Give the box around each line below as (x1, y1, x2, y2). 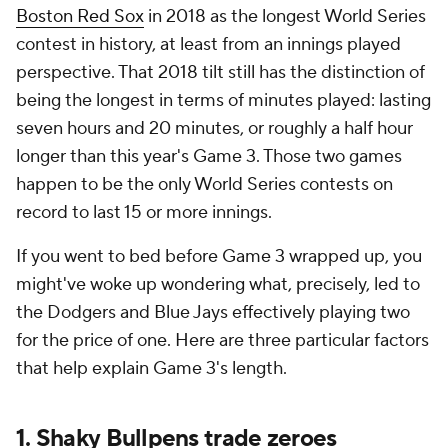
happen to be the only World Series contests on (16, 173, 393, 196)
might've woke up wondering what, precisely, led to (16, 273, 420, 296)
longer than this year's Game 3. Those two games (16, 145, 402, 168)
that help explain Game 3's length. (16, 357, 287, 380)
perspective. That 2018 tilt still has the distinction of (16, 61, 425, 84)
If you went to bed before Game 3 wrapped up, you (16, 245, 422, 268)
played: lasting (313, 89, 431, 112)
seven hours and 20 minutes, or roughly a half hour (16, 117, 413, 140)
